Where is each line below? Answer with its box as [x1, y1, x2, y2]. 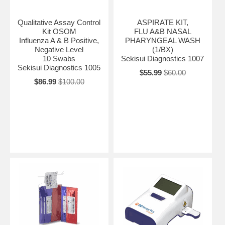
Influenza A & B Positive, [19, 36, 99, 45]
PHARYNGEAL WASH [125, 36, 200, 45]
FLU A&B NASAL [134, 27, 191, 36]
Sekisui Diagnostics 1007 [121, 54, 204, 63]
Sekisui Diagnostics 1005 [18, 63, 101, 72]
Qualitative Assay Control [18, 18, 101, 27]
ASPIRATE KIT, [137, 18, 188, 27]
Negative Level [35, 45, 84, 54]
